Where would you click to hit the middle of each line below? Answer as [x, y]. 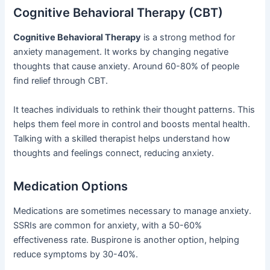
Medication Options [71, 186]
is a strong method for [188, 38]
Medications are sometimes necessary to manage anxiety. [133, 211]
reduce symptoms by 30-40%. [76, 254]
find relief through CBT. [61, 81]
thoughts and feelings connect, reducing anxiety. [114, 153]
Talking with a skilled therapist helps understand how [122, 138]
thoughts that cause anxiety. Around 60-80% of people [127, 67]
